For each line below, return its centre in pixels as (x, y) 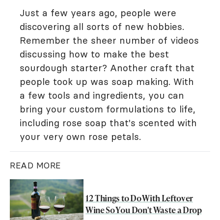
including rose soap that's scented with (108, 123)
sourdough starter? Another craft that (107, 68)
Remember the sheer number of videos (109, 40)
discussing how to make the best (94, 54)
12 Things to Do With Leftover (139, 198)
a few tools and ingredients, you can (102, 95)
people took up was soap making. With (107, 82)
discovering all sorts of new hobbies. (102, 27)
